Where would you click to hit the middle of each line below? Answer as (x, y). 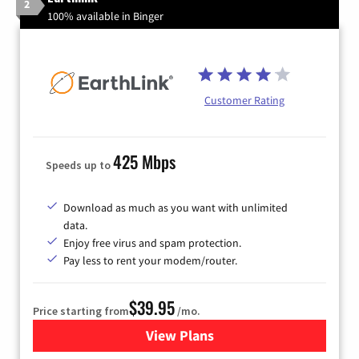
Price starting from (81, 311)
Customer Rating (244, 100)
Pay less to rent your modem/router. (150, 261)
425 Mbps (144, 162)
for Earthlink (219, 336)
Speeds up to (79, 165)
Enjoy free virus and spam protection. (152, 243)
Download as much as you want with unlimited (175, 208)
